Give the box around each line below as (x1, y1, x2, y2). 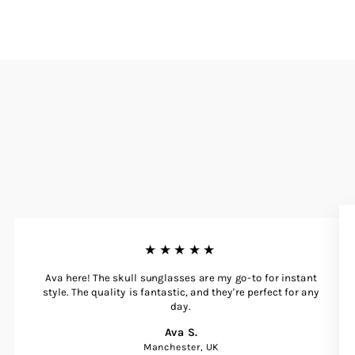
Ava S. (164, 325, 198, 339)
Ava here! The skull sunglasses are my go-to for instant (44, 271, 318, 284)
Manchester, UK (143, 341, 219, 353)
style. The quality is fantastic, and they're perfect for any (42, 285, 320, 299)
